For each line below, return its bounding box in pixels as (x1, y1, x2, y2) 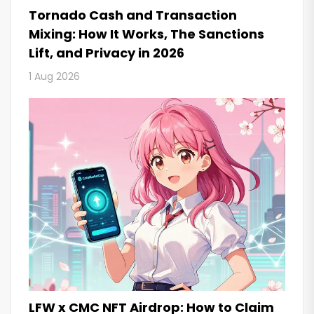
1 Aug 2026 (29, 69, 80, 84)
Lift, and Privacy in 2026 (29, 44, 184, 62)
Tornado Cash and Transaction (29, 6, 237, 25)
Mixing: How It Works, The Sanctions (29, 25, 264, 43)
